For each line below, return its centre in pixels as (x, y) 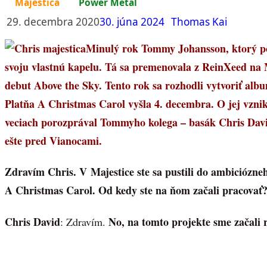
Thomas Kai (199, 21)
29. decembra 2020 (53, 21)
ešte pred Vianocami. (53, 140)
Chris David (32, 221)
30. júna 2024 (132, 21)
